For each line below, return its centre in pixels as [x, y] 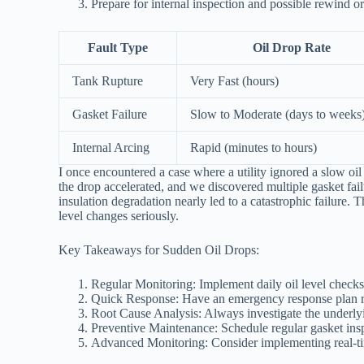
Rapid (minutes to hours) [253, 148]
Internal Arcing [111, 148]
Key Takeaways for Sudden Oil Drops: [159, 250]
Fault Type [118, 48]
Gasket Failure [110, 115]
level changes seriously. [119, 216]
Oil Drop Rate [292, 48]
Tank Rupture [108, 81]
